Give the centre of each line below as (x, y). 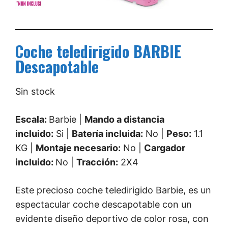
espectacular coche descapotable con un (104, 205)
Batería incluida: (107, 134)
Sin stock (35, 92)
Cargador (165, 148)
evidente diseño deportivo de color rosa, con (112, 219)
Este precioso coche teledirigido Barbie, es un (113, 190)
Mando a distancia (124, 120)
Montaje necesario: (78, 148)
